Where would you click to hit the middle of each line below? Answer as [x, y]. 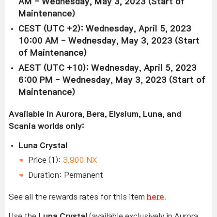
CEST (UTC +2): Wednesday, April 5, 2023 [105, 29]
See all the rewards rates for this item [78, 196]
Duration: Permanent [66, 175]
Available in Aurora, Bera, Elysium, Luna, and [95, 114]
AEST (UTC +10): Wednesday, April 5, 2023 [108, 68]
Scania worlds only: [46, 126]
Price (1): [46, 160]
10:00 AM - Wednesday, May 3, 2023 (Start [109, 41]
